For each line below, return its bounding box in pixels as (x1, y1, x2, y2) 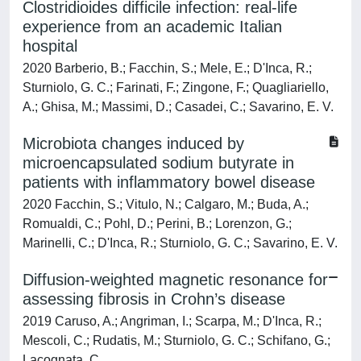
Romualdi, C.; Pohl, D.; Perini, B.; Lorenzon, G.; (23, 217, 292, 230)
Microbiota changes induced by (23, 135, 244, 152)
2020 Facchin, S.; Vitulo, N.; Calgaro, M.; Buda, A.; (23, 197, 309, 211)
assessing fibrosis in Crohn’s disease (23, 290, 285, 308)
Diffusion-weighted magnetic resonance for (23, 271, 328, 288)
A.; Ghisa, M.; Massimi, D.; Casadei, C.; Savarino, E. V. (23, 100, 334, 114)
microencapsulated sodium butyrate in (23, 154, 294, 172)
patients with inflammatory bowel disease (23, 173, 315, 191)
